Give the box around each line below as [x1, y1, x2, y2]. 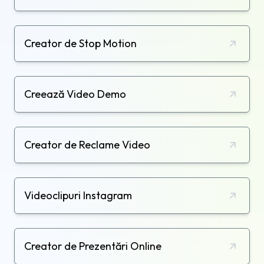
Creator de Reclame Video [24, 137, 150, 151]
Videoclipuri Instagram [24, 188, 132, 202]
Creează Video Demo [24, 87, 126, 101]
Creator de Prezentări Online [24, 239, 161, 253]
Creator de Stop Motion [24, 36, 137, 50]
